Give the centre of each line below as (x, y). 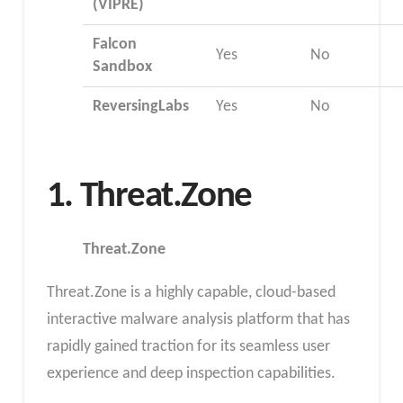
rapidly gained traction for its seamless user (188, 346)
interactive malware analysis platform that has (198, 319)
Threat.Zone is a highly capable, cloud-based (191, 292)
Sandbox (123, 67)
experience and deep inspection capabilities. (191, 373)
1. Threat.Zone (149, 196)
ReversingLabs (141, 107)
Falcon (115, 45)
